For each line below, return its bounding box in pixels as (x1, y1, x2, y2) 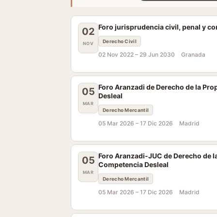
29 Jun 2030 (139, 51, 175, 58)
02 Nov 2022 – (98, 51, 139, 58)
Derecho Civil (103, 38, 137, 44)
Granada (181, 51, 205, 58)
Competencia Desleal (98, 160, 169, 169)
